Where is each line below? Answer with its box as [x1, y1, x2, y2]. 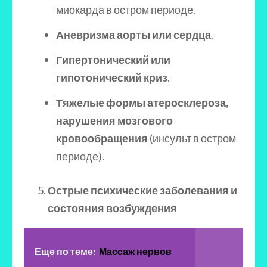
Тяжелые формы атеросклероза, [56, 96, 228, 109]
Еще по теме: [35, 246, 95, 257]
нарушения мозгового [56, 114, 173, 127]
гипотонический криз [56, 71, 167, 84]
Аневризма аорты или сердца [56, 28, 211, 41]
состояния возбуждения [48, 201, 177, 215]
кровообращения [56, 132, 150, 145]
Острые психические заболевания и [48, 184, 237, 197]
